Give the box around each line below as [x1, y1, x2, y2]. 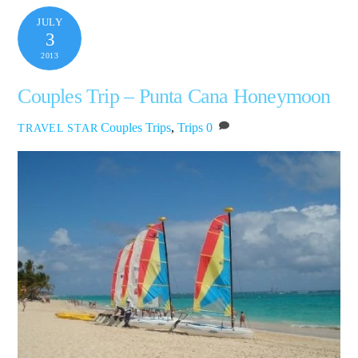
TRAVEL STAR [18, 121, 98, 134]
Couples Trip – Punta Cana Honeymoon [18, 84, 331, 109]
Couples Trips [101, 120, 172, 134]
